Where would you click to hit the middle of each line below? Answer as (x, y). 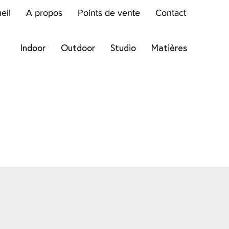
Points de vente (109, 13)
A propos (44, 13)
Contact (170, 13)
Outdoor (78, 48)
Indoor (33, 48)
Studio (123, 48)
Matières (169, 48)
